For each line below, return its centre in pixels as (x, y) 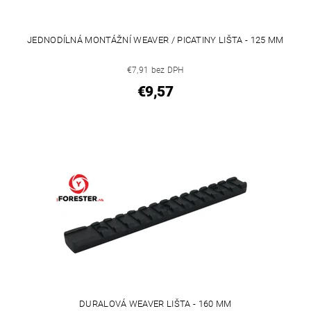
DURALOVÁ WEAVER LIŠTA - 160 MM (155, 303)
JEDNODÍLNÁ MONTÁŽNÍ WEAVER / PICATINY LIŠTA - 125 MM (155, 40)
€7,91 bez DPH (155, 70)
